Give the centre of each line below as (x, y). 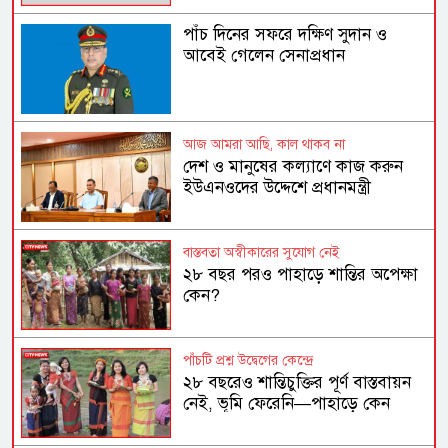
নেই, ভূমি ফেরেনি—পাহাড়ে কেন (287, 404)
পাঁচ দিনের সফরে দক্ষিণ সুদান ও (285, 34)
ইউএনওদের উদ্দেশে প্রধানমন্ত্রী (277, 188)
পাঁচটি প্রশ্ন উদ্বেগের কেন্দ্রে (248, 361)
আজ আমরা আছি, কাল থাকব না (264, 145)
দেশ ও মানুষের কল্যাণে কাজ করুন (293, 167)
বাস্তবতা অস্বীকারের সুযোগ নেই (262, 253)
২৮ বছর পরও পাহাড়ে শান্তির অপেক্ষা (301, 275)
